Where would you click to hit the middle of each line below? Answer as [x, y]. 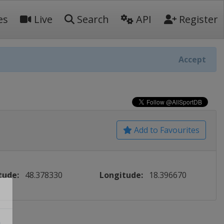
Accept [192, 59]
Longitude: [121, 175]
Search [92, 19]
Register [197, 19]
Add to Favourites [166, 130]
